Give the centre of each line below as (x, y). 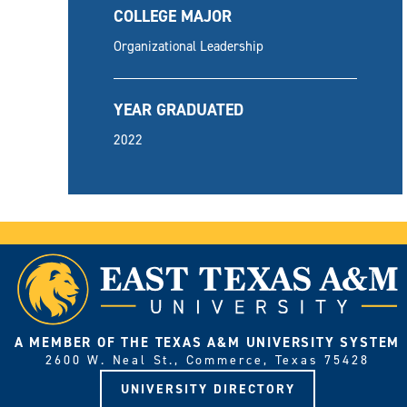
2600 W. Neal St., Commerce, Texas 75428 (208, 360)
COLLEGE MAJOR (173, 16)
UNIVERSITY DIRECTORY (208, 389)
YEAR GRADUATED (179, 109)
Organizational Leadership (189, 46)
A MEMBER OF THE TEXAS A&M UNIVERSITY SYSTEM (207, 342)
